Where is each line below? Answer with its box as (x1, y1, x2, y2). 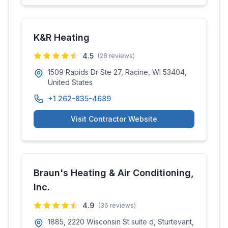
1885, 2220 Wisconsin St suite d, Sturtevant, (48, 217, 194, 226)
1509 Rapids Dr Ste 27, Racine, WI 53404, (48, 68, 187, 76)
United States (48, 78, 93, 87)
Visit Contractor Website (71, 115, 157, 123)
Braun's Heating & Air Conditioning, (34, 167, 194, 178)
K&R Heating (34, 32, 90, 43)
